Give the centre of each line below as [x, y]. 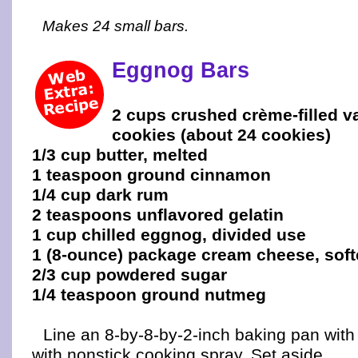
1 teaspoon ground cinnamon [151, 175]
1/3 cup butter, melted [120, 155]
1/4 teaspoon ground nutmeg [149, 294]
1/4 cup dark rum [100, 195]
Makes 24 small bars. [115, 26]
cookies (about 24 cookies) [221, 135]
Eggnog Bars [181, 70]
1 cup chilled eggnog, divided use [169, 235]
